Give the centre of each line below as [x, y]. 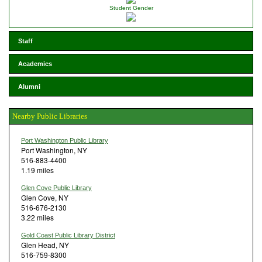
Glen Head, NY [45, 244]
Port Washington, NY [54, 150]
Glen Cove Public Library [56, 187]
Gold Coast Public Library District [68, 235]
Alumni [29, 86]
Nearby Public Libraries [50, 116]
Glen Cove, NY [45, 197]
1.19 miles [37, 170]
